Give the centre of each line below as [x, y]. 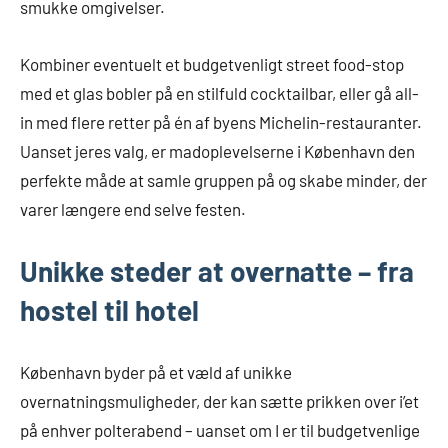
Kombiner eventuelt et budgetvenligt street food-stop [212, 64]
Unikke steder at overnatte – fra [217, 271]
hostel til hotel [109, 310]
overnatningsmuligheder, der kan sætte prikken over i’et [219, 401]
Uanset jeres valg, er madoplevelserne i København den [217, 151]
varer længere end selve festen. [133, 209]
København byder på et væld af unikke [156, 372]
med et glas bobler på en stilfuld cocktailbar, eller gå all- [219, 93]
